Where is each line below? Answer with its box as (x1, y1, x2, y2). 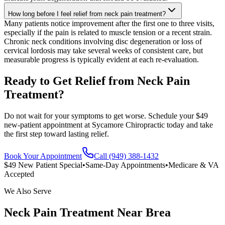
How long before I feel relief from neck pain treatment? (8, 10, 166, 18)
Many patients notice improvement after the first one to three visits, (4, 19, 214, 28)
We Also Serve (4, 187, 51, 196)
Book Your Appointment (4, 152, 82, 161)
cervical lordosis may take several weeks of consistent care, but (4, 46, 203, 55)
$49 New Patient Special (4, 161, 82, 170)
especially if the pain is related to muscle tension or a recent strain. (4, 28, 212, 37)
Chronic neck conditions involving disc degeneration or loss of (4, 37, 202, 46)
